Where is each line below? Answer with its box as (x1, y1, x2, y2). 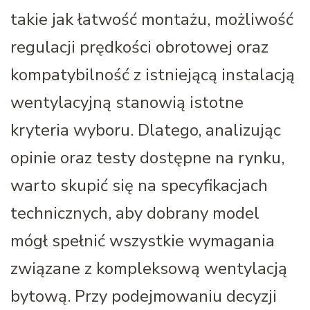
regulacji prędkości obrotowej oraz (10, 35, 268, 58)
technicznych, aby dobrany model (10, 201, 259, 224)
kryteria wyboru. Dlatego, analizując (10, 118, 281, 141)
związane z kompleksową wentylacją (10, 257, 287, 280)
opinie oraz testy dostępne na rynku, (10, 146, 284, 169)
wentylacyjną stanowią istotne (10, 91, 244, 113)
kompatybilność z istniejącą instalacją (10, 63, 295, 86)
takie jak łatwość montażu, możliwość (10, 8, 293, 30)
